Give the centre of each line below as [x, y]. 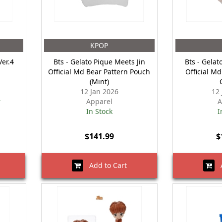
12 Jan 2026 [99, 91]
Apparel [99, 101]
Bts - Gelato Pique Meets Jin [99, 62]
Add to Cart [105, 165]
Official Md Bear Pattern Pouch [99, 72]
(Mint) [99, 82]
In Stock [99, 111]
